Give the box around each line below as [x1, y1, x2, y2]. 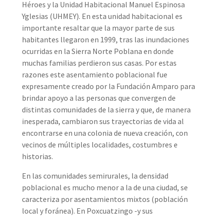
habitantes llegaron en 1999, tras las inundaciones [21, 34, 189, 44]
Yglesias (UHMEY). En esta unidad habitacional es [21, 11, 182, 21]
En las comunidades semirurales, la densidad [21, 170, 168, 181]
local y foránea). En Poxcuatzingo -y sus [21, 205, 153, 216]
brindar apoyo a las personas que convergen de [21, 92, 176, 103]
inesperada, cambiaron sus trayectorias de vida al [21, 116, 184, 126]
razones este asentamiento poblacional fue [21, 69, 167, 79]
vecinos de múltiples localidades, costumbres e [21, 139, 178, 149]
